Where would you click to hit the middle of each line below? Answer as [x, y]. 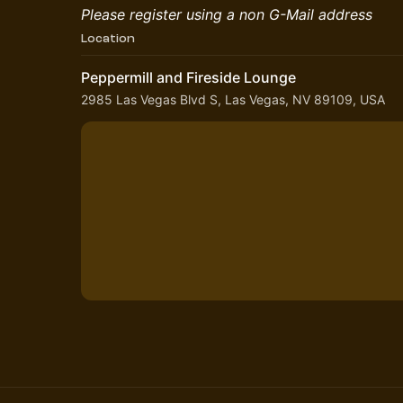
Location [108, 38]
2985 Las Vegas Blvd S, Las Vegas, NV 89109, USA [233, 99]
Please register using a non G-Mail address [227, 14]
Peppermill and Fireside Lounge [188, 77]
